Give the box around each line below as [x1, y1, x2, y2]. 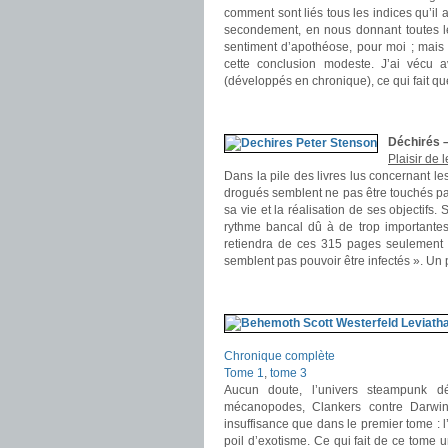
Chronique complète [224, 349, 335, 363]
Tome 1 [224, 366, 264, 380]
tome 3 [270, 366, 307, 380]
